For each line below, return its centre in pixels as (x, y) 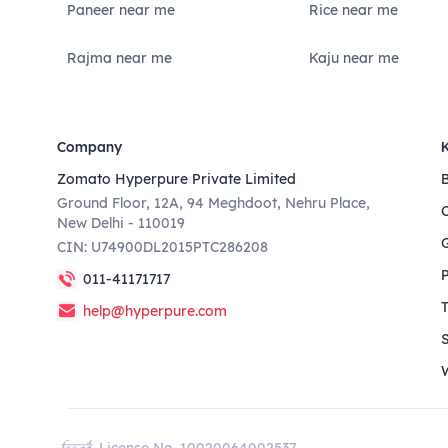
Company (90, 147)
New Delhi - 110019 (121, 223)
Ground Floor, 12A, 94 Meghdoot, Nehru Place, (214, 203)
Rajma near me (120, 58)
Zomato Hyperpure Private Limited (177, 179)
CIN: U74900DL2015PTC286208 (163, 247)
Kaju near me (354, 58)
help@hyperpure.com (155, 311)
